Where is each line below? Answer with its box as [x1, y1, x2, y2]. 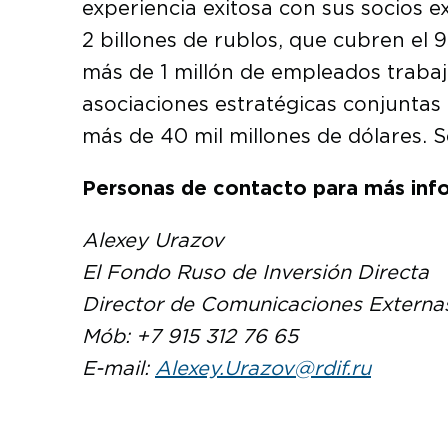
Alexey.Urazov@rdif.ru [155, 359, 371, 378]
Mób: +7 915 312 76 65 [82, 327, 298, 346]
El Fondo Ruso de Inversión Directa [82, 263, 429, 282]
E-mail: [82, 359, 155, 378]
